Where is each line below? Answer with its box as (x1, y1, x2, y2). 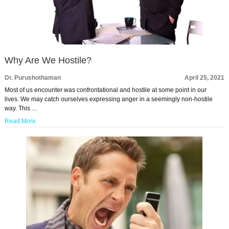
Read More (4, 118, 36, 125)
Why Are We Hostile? (4, 55, 91, 66)
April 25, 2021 (185, 74, 225, 82)
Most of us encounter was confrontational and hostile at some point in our (4, 86, 207, 94)
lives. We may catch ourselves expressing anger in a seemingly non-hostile (4, 96, 213, 103)
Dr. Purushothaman (4, 74, 61, 82)
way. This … (4, 105, 38, 112)
